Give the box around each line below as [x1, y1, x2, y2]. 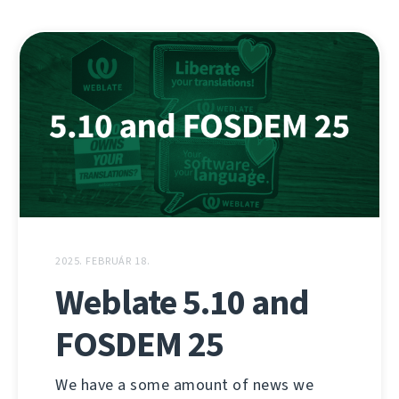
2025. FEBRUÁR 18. [55, 254, 151, 269]
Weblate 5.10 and [55, 279, 309, 327]
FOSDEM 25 [55, 321, 224, 369]
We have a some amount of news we [55, 374, 313, 396]
